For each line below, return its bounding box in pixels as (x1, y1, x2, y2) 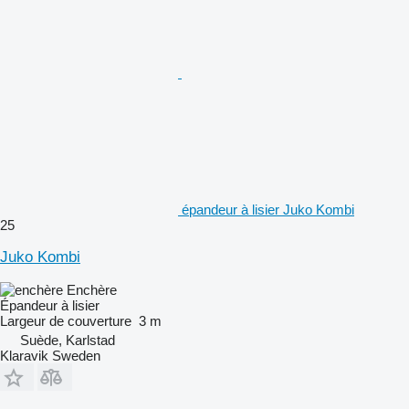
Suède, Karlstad (20, 331, 115, 348)
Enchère (67, 281, 117, 298)
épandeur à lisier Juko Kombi (182, 201, 354, 217)
